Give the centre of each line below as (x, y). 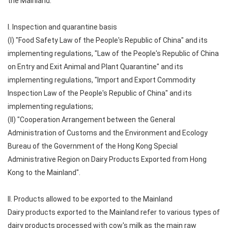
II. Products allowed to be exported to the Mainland (90, 199)
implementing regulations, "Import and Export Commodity (102, 80)
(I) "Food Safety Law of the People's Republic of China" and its (108, 40)
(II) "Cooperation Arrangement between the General (91, 120)
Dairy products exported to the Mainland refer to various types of (114, 212)
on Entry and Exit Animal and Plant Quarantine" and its (95, 67)
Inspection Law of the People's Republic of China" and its (100, 93)
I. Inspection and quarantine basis (62, 27)
